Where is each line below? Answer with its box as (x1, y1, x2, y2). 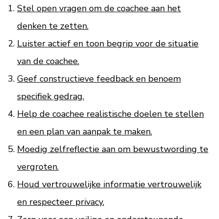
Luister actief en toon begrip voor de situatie (17, 38, 198, 49)
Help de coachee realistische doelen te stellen (17, 108, 204, 120)
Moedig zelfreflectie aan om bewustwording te (17, 143, 208, 155)
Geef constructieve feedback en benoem (17, 73, 181, 85)
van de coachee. (17, 55, 79, 67)
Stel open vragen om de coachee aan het (17, 2, 181, 14)
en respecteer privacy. (17, 196, 104, 208)
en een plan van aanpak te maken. (17, 126, 152, 137)
